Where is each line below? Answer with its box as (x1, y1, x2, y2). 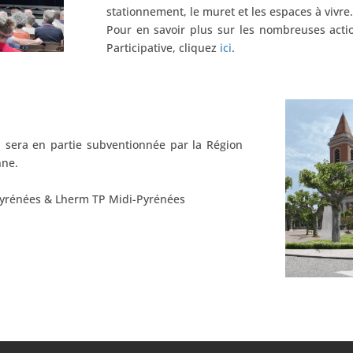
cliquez (178, 40, 220, 56)
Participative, (106, 40, 176, 56)
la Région (192, 136, 243, 152)
